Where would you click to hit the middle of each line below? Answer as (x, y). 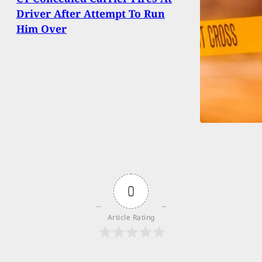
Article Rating (131, 218)
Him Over (42, 29)
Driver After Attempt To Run (91, 14)
